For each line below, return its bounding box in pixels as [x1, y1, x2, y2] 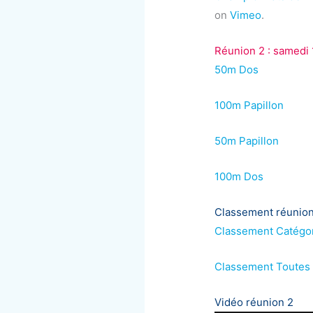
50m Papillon [214, 133, 279, 147]
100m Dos [214, 169, 264, 183]
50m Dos [214, 62, 259, 76]
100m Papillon [214, 98, 284, 112]
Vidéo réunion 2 [214, 295, 294, 309]
